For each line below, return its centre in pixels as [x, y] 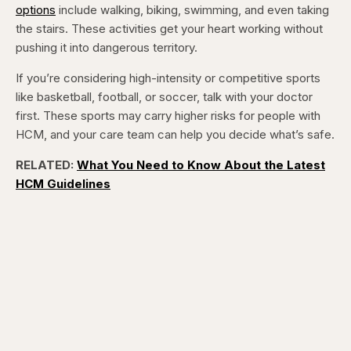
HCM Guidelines [63, 184]
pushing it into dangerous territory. [107, 48]
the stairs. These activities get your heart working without [169, 29]
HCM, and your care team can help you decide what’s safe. [175, 135]
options [36, 10]
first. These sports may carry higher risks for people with [168, 116]
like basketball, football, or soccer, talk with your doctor [164, 97]
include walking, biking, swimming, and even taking [192, 10]
